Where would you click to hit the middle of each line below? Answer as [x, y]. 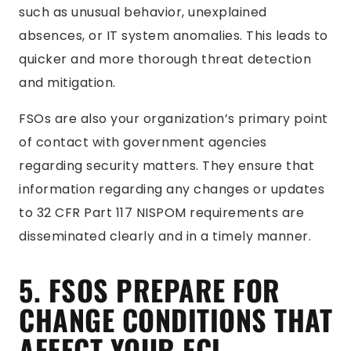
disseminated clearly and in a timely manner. [165, 236]
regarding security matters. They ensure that [166, 166]
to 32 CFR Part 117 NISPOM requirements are [161, 213]
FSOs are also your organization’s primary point [174, 119]
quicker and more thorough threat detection [165, 59]
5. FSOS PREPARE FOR [150, 289]
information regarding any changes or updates [172, 189]
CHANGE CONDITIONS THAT [175, 319]
